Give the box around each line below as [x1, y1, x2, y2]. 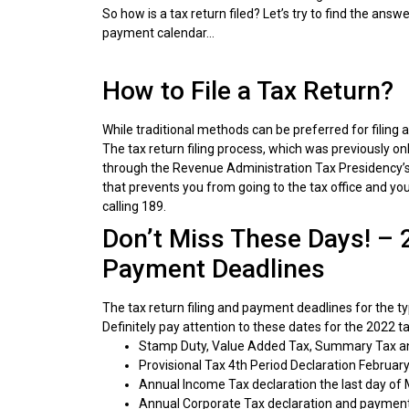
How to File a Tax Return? [102, 75, 393, 106]
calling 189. [102, 198, 166, 214]
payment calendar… [102, 26, 215, 41]
